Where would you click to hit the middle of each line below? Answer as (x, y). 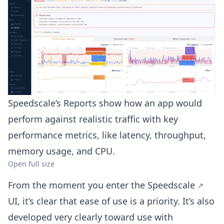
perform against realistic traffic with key (93, 119)
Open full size (31, 163)
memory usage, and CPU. (61, 151)
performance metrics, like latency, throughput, (107, 135)
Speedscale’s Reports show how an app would (105, 103)
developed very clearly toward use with (90, 217)
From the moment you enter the (78, 185)
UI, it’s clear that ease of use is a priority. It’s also (111, 201)
